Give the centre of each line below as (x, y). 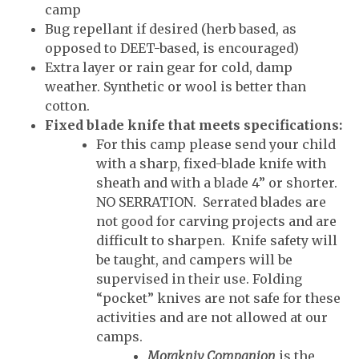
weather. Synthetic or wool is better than (175, 87)
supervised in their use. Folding (199, 279)
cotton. (67, 106)
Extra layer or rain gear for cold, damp (169, 67)
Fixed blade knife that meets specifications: (194, 125)
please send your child (262, 144)
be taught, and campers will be (194, 260)
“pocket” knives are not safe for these (218, 298)
